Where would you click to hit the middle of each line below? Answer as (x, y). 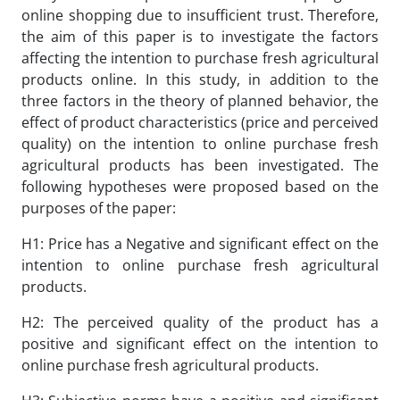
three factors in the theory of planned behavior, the (200, 101)
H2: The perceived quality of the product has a (200, 322)
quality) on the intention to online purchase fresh (200, 144)
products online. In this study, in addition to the (200, 79)
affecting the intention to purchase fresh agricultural (200, 58)
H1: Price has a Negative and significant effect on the (200, 244)
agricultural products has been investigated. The (200, 165)
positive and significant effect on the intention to (200, 344)
